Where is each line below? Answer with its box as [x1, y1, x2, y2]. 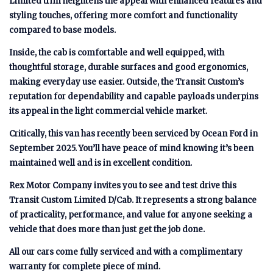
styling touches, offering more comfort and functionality [9, 10, 238, 21]
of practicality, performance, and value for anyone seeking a [9, 210, 252, 220]
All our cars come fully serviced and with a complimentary [9, 247, 243, 257]
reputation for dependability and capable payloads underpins [9, 91, 258, 102]
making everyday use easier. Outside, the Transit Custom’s [9, 77, 244, 87]
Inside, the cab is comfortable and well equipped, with [9, 48, 224, 58]
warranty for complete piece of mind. [9, 261, 160, 272]
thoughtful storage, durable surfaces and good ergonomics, [9, 62, 248, 73]
